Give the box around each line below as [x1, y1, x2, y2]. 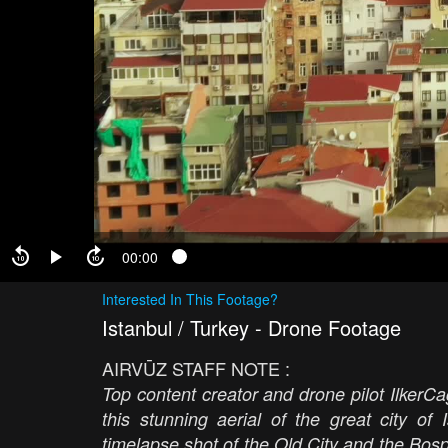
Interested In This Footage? [102, 289, 278, 309]
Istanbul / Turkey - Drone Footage [102, 313, 401, 342]
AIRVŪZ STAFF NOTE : [102, 355, 290, 381]
